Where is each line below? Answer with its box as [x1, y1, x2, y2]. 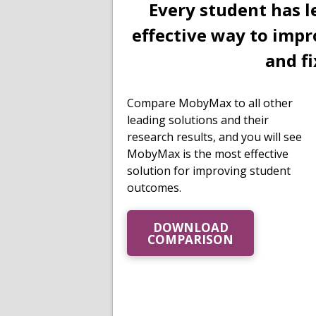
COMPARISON [147, 231, 233, 248]
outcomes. [127, 180, 181, 196]
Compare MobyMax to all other [127, 95, 293, 111]
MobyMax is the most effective [127, 146, 288, 162]
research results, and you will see [127, 129, 302, 145]
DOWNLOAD [152, 219, 229, 236]
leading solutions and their [127, 112, 269, 128]
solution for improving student [127, 163, 291, 179]
